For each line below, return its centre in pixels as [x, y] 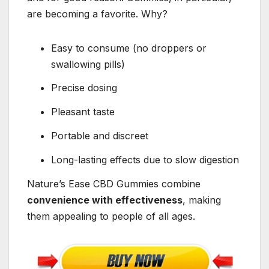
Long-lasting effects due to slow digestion [145, 159]
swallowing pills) [88, 64]
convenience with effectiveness [105, 200]
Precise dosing [84, 88]
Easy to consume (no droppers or [129, 48]
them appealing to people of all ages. [111, 216]
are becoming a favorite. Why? [97, 14]
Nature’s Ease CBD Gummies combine [114, 183]
